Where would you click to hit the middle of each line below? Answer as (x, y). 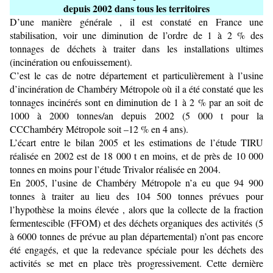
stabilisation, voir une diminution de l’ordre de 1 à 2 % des (136, 35)
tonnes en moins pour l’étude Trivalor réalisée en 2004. (115, 169)
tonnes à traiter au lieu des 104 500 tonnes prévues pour (136, 196)
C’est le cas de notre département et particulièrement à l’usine (136, 75)
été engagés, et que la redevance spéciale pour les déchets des (136, 250)
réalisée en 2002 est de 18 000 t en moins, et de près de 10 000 (136, 156)
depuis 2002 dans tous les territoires (136, 8)
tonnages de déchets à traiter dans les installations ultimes (136, 48)
